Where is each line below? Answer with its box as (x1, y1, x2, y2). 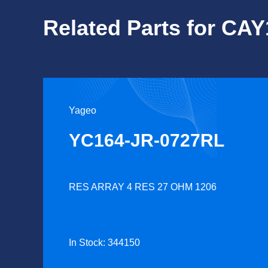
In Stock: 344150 (69, 237, 140, 248)
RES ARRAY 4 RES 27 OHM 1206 (69, 182, 217, 192)
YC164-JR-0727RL (69, 130, 224, 150)
